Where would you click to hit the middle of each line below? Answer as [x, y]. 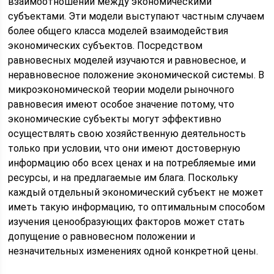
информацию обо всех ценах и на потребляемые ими [132, 163]
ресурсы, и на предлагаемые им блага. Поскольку [123, 178]
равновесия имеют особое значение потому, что [121, 104]
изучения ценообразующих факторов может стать [127, 222]
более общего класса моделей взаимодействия [118, 31]
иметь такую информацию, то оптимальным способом [137, 207]
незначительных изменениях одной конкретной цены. [133, 251]
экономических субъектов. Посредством [106, 46]
